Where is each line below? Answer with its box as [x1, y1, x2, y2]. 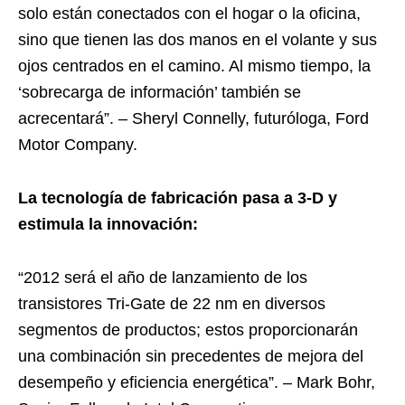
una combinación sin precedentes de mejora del [18, 347, 363, 365]
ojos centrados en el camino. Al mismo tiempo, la [18, 57, 371, 75]
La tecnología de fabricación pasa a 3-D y [18, 189, 337, 207]
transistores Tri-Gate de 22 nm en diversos [18, 295, 325, 313]
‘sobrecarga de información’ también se [18, 83, 301, 101]
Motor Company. [18, 136, 137, 154]
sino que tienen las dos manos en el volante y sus [18, 31, 377, 49]
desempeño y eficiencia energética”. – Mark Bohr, [18, 373, 375, 391]
